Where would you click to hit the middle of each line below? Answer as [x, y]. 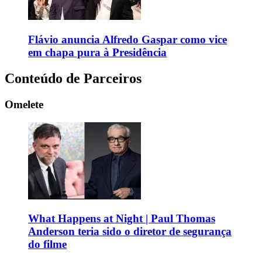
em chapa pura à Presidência [97, 52]
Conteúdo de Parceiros [73, 78]
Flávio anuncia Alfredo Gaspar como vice [127, 39]
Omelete [24, 104]
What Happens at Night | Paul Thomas [122, 219]
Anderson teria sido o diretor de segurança [130, 232]
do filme [47, 244]
